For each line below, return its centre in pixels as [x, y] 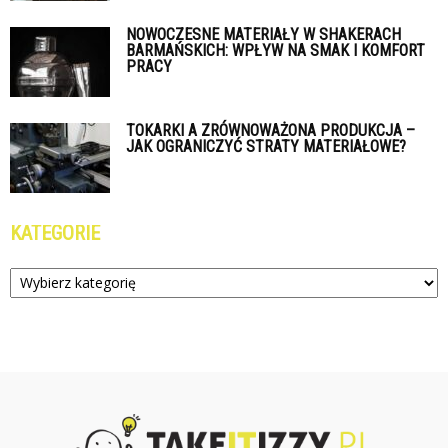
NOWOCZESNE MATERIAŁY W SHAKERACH [263, 34]
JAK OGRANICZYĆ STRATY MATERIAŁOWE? [266, 146]
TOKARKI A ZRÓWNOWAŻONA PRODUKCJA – [270, 130]
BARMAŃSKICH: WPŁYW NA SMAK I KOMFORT [275, 50]
